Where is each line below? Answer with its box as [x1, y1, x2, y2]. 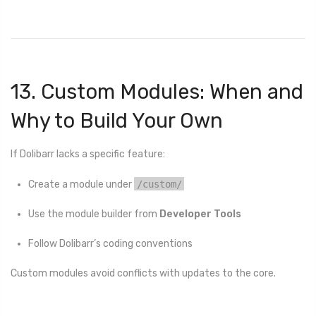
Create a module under [28, 178, 134, 190]
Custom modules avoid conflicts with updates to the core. [11, 267, 276, 280]
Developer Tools [159, 207, 241, 220]
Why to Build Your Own [11, 109, 223, 133]
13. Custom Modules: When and [11, 80, 303, 104]
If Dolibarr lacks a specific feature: [11, 147, 165, 160]
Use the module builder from [28, 207, 159, 220]
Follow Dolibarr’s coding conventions [28, 238, 193, 250]
